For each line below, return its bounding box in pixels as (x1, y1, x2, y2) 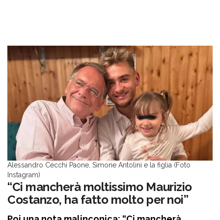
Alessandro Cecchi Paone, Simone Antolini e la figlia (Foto (7, 161, 191, 169)
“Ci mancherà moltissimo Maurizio (7, 180, 192, 194)
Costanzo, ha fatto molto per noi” (7, 192, 189, 207)
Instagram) (7, 171, 40, 179)
